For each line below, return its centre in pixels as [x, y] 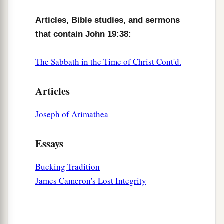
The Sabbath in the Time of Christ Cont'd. [108, 62]
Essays [49, 144]
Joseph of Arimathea [72, 114]
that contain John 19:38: [83, 34]
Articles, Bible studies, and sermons [108, 20]
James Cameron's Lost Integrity [91, 181]
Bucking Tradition [68, 167]
